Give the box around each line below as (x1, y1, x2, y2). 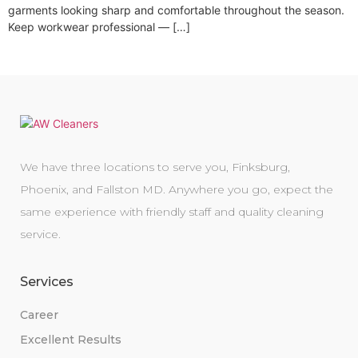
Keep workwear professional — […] (8, 20, 190, 34)
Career (20, 308, 58, 323)
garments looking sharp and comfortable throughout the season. (8, 3, 344, 17)
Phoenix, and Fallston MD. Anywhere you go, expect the (20, 182, 333, 197)
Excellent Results (20, 332, 121, 348)
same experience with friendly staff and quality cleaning (20, 205, 324, 219)
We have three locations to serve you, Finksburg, (20, 160, 290, 174)
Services (20, 274, 74, 290)
